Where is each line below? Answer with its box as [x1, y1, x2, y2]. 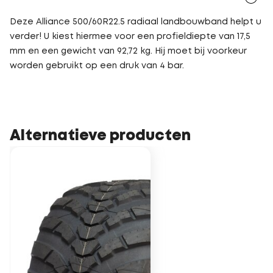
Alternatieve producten [10, 130, 191, 143]
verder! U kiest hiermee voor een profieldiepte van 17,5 [10, 33, 250, 40]
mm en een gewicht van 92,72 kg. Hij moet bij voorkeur [10, 48, 247, 55]
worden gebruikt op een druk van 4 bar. [10, 62, 184, 69]
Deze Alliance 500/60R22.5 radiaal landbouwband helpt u [10, 18, 261, 26]
